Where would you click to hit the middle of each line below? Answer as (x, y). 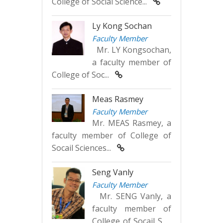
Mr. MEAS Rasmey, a (132, 123)
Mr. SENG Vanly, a (132, 196)
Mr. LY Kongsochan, (132, 50)
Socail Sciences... (84, 148)
